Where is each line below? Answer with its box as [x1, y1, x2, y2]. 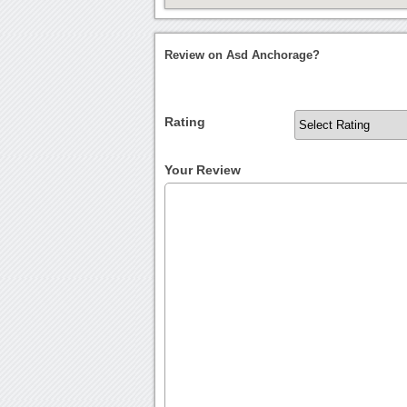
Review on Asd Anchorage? [164, 48, 321, 63]
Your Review [164, 163, 242, 178]
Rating [164, 114, 206, 130]
